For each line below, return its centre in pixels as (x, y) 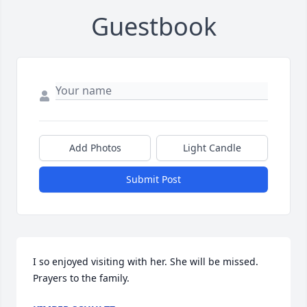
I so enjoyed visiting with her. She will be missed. (146, 262)
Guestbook (153, 27)
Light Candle (212, 148)
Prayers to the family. (81, 278)
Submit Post (153, 180)
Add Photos (95, 148)
